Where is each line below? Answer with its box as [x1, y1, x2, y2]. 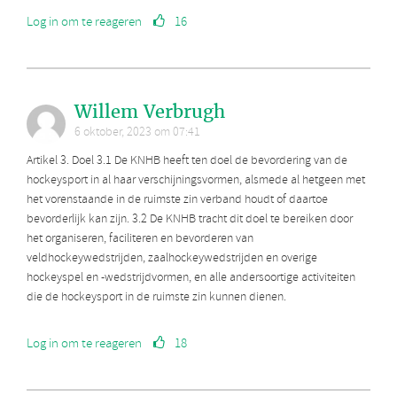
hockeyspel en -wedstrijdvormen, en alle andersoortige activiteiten [27, 269, 355, 287]
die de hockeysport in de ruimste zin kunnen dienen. [27, 289, 286, 307]
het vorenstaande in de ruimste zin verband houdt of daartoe [27, 191, 328, 209]
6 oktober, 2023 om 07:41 [74, 124, 200, 142]
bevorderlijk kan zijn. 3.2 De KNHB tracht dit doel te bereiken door [27, 211, 353, 229]
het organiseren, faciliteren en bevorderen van [27, 230, 253, 248]
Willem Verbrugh [74, 100, 225, 124]
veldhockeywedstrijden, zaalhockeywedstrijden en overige [27, 250, 317, 268]
